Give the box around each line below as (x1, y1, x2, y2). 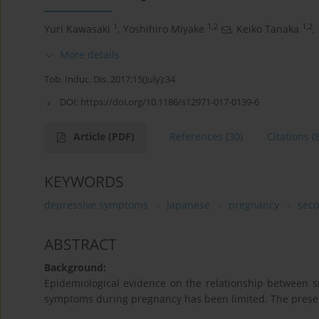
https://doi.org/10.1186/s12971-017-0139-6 (80, 95, 259, 109)
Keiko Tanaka (236, 22, 299, 36)
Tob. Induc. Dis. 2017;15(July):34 (44, 73, 175, 86)
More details (60, 48, 120, 62)
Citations (267, 130, 309, 144)
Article (73, 130, 108, 144)
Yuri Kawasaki (44, 22, 110, 36)
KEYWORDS (44, 172, 124, 192)
